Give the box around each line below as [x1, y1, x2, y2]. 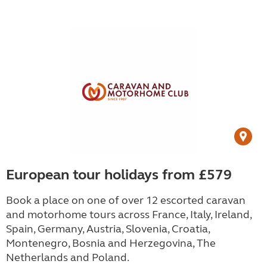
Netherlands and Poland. [6, 251, 129, 264]
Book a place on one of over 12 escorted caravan [6, 194, 246, 207]
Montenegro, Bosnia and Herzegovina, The [6, 237, 216, 250]
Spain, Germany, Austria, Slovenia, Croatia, [6, 222, 210, 235]
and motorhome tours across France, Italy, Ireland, [6, 208, 252, 221]
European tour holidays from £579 [6, 166, 232, 184]
